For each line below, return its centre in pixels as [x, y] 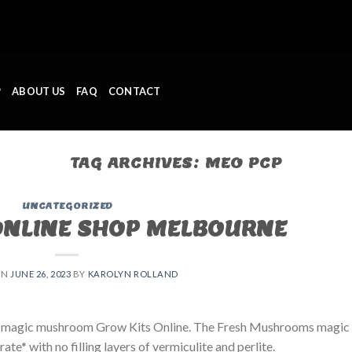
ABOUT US [39, 91]
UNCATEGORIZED [67, 206]
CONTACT [134, 91]
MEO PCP [244, 163]
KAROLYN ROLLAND [133, 273]
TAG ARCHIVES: [137, 163]
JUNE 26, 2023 [41, 273]
